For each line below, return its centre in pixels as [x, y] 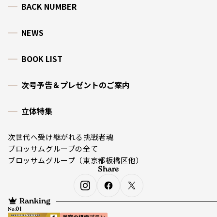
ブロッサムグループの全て [53, 148]
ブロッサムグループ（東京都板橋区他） [76, 160]
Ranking [35, 201]
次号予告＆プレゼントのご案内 [76, 85]
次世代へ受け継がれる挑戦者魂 [61, 137]
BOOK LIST [42, 58]
